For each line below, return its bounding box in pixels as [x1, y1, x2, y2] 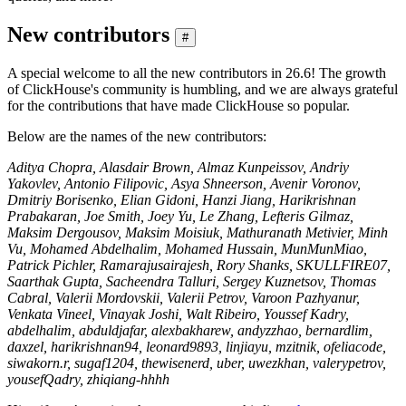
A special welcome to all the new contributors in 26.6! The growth [7, 64, 386, 81]
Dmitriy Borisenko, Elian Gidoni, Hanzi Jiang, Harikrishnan [7, 191, 356, 208]
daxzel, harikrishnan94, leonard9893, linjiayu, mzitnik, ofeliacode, [7, 338, 386, 354]
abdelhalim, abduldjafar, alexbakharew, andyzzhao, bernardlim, [7, 322, 372, 338]
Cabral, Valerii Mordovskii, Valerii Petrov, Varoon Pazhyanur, [7, 289, 360, 305]
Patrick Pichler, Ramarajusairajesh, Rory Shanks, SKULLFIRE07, [7, 256, 391, 273]
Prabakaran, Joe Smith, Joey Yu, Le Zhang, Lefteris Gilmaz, [7, 208, 353, 224]
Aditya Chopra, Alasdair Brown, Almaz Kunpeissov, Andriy [7, 159, 349, 175]
